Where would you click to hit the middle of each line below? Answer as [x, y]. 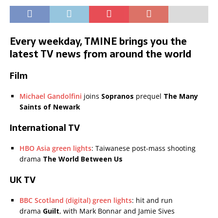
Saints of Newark [50, 107]
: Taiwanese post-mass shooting [144, 148]
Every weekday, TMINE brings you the [98, 42]
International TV [45, 128]
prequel [149, 96]
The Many [181, 96]
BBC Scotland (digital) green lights [76, 200]
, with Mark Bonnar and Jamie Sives [117, 211]
